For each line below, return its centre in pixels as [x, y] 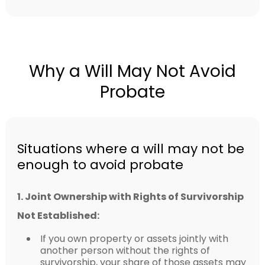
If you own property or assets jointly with [134, 238]
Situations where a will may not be [130, 148]
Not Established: [58, 215]
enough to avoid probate [100, 164]
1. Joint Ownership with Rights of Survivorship [130, 196]
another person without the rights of [125, 250]
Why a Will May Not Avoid [132, 71]
